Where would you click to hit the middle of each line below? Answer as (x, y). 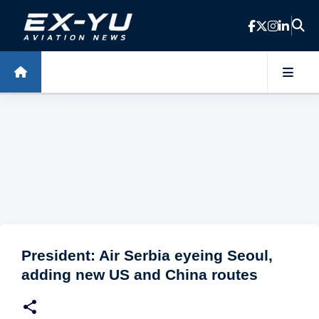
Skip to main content (159, 17)
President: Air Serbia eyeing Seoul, (147, 255)
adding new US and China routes (140, 274)
